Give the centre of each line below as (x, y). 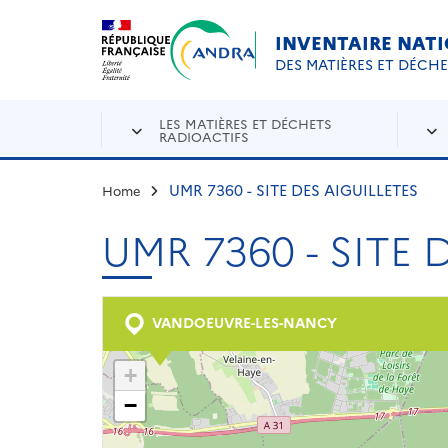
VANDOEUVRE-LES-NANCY (242, 321)
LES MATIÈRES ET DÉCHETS (246, 123)
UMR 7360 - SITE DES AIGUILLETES (293, 189)
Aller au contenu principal (108, 25)
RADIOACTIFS (204, 136)
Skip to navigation (295, 25)
